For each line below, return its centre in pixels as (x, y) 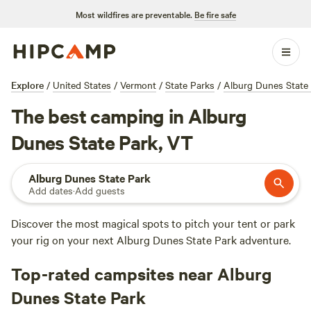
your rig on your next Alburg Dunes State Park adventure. (151, 239)
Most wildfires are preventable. (134, 14)
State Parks (190, 85)
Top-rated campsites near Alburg (141, 274)
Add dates (51, 190)
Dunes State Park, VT (102, 142)
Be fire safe (215, 14)
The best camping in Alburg (129, 115)
